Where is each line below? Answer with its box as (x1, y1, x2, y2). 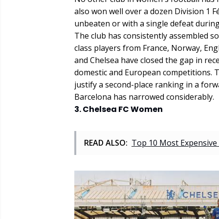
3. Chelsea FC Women (74, 104, 163, 115)
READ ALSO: (84, 137, 128, 149)
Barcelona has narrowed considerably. (74, 91, 214, 103)
